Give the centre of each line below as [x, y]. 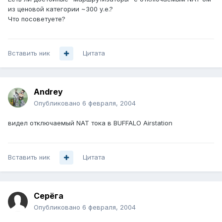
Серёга [49, 196]
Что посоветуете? [37, 19]
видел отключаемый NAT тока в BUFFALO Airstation [90, 123]
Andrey [48, 92]
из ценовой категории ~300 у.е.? [60, 9]
